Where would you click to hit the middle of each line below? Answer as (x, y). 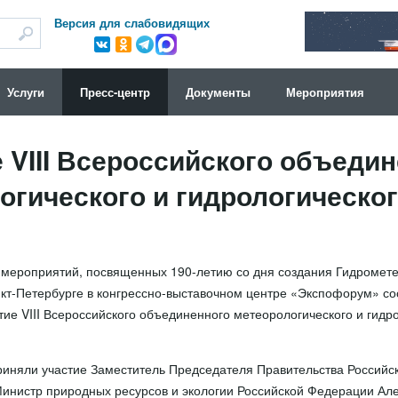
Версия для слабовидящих (132, 23)
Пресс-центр (115, 92)
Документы (218, 92)
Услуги (25, 92)
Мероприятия (325, 92)
